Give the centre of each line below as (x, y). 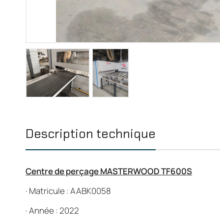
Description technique (91, 134)
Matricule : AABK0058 (70, 191)
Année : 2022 (54, 210)
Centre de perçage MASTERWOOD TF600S (109, 171)
